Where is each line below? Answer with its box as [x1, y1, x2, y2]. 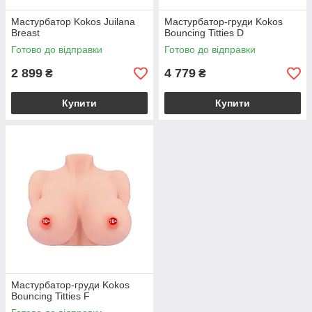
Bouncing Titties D [164, 27, 244, 38]
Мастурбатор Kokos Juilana [11, 16, 135, 27]
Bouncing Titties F [11, 290, 90, 302]
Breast [11, 27, 40, 38]
